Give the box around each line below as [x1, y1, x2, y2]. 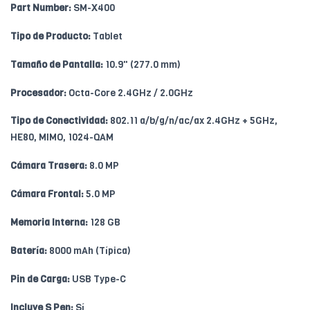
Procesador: [10, 86, 66, 100]
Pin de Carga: [10, 272, 70, 286]
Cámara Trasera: [10, 158, 87, 172]
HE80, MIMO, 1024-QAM [10, 130, 113, 144]
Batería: [10, 244, 47, 257]
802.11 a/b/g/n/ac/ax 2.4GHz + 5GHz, [108, 113, 277, 127]
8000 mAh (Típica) [47, 244, 131, 257]
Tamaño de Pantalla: [10, 57, 103, 71]
